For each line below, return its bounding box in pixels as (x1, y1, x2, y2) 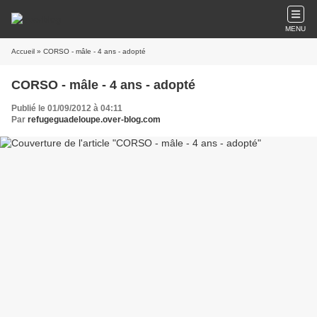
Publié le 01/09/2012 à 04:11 (11, 103, 122, 113)
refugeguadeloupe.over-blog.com (28, 115, 161, 125)
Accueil (11, 47, 35, 55)
